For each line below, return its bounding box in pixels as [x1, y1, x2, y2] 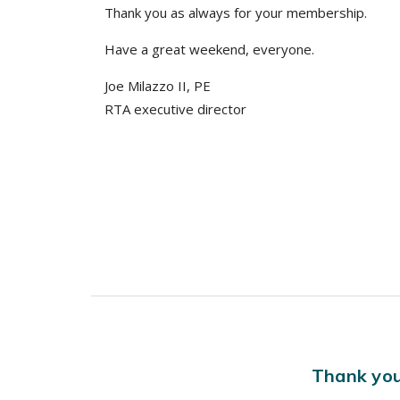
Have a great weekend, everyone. [104, 40, 314, 58]
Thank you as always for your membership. [104, 4, 367, 21]
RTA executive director [104, 100, 246, 118]
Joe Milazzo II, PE [104, 77, 211, 95]
